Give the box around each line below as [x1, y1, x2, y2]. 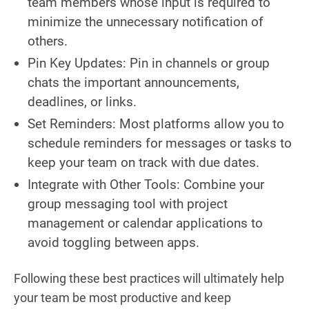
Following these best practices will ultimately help [14, 270, 284, 286]
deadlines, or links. [28, 93, 137, 110]
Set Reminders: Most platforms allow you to [28, 115, 284, 132]
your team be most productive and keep [14, 290, 231, 305]
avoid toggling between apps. [28, 234, 199, 250]
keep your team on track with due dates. [28, 154, 259, 170]
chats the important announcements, [28, 74, 239, 90]
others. [28, 32, 68, 49]
